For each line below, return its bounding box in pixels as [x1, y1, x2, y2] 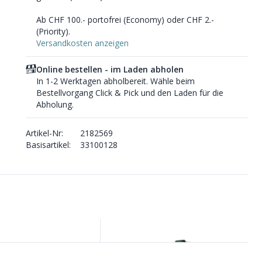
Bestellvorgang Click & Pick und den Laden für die [36, 87, 223, 98]
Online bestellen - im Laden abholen [36, 64, 184, 75]
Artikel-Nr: [25, 127, 63, 139]
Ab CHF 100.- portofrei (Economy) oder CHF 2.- [36, 14, 214, 25]
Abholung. [36, 99, 74, 110]
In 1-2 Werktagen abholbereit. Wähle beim [36, 75, 195, 87]
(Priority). [36, 26, 70, 37]
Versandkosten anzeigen [36, 37, 129, 49]
